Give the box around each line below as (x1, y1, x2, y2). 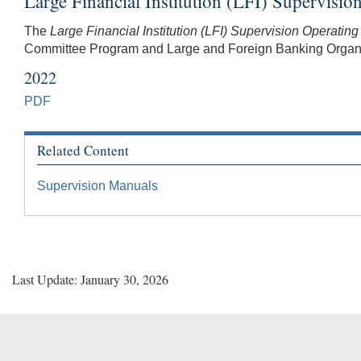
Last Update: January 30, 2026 (12, 271, 168, 288)
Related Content (37, 140, 129, 160)
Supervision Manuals (37, 179, 158, 193)
